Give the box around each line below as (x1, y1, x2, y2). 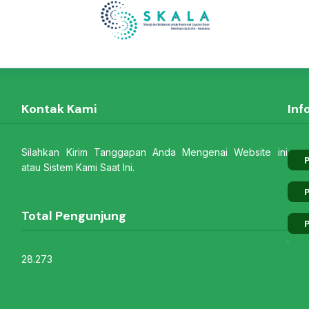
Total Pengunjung (28, 208, 127, 225)
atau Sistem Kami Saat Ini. (21, 161, 135, 174)
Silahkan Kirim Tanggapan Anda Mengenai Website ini (21, 146, 288, 159)
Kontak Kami (29, 101, 97, 118)
